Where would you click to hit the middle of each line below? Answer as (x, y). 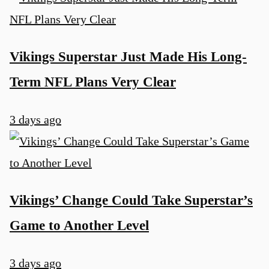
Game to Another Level (79, 225)
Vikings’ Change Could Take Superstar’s (131, 200)
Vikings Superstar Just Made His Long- (128, 57)
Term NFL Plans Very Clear (93, 82)
